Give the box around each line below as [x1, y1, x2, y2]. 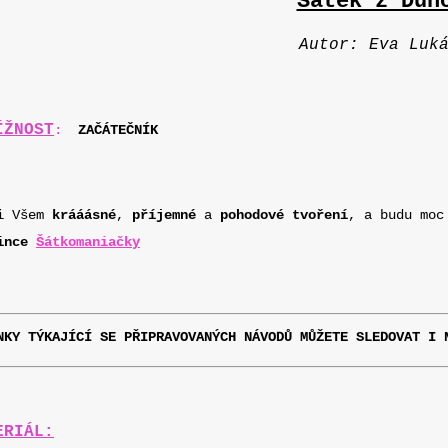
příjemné [132, 207, 196, 223]
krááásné [52, 207, 116, 223]
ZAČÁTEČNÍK [78, 122, 158, 138]
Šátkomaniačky [36, 234, 140, 250]
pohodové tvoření [220, 207, 348, 223]
